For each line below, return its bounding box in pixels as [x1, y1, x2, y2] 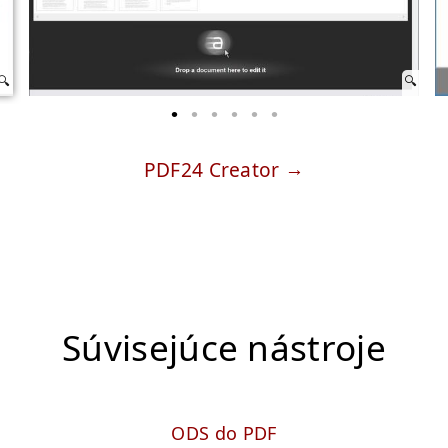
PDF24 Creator [143, 156, 280, 183]
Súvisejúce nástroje [61, 323, 387, 371]
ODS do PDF [171, 421, 277, 445]
